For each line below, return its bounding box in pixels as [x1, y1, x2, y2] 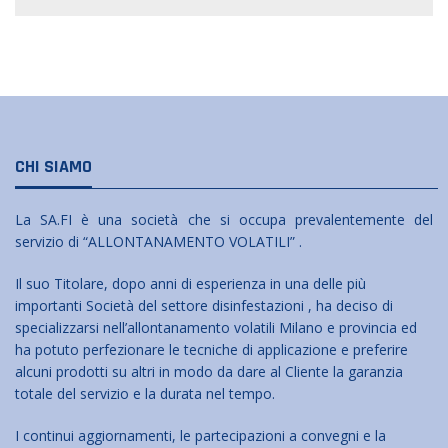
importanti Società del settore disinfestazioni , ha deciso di [15, 295, 393, 315]
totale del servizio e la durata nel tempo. [15, 383, 275, 403]
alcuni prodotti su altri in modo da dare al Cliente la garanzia [15, 361, 403, 381]
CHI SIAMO [15, 154, 92, 178]
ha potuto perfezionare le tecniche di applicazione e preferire [15, 339, 408, 359]
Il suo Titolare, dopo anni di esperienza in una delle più [15, 273, 366, 293]
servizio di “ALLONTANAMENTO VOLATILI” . [15, 231, 302, 251]
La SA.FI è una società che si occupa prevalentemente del [15, 209, 433, 229]
